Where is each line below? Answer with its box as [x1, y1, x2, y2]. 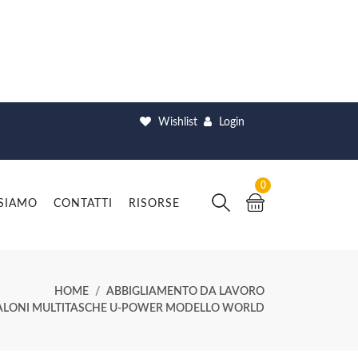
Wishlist [155, 117, 197, 128]
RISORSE [129, 197, 180, 209]
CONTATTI [54, 197, 113, 209]
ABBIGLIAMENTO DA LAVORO [106, 286, 265, 298]
